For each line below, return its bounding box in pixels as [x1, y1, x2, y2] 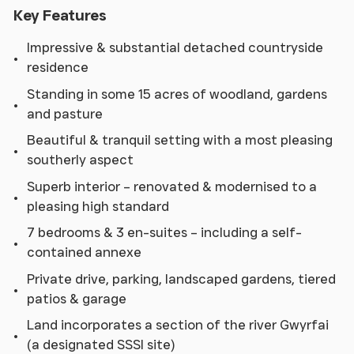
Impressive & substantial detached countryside [27, 40, 323, 55]
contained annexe [27, 244, 141, 260]
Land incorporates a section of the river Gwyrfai [27, 317, 329, 333]
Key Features [13, 6, 107, 24]
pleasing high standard [27, 198, 169, 214]
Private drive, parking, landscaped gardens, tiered [27, 270, 336, 287]
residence [27, 59, 88, 75]
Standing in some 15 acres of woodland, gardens [27, 85, 327, 102]
